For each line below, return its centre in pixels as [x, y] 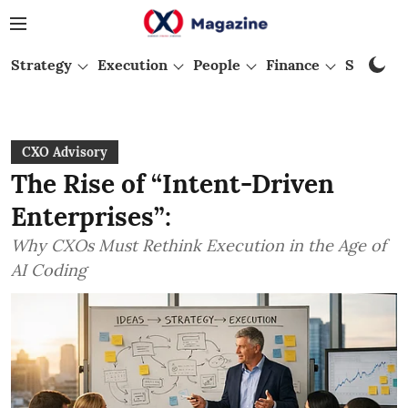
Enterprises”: [91, 217]
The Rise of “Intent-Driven [173, 184]
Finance [293, 65]
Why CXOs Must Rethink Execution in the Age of [199, 245]
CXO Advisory [65, 152]
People [217, 65]
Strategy [41, 65]
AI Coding [49, 270]
